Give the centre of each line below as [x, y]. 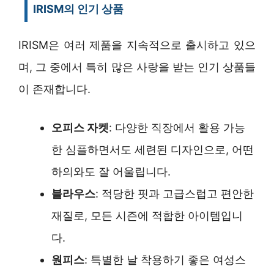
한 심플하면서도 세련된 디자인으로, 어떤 [153, 149]
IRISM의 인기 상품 [78, 9]
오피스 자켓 [80, 127]
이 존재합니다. [54, 89]
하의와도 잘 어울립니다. [111, 171]
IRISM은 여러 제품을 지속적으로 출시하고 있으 [137, 45]
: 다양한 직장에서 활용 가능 [177, 127]
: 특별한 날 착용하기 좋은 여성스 [165, 259]
